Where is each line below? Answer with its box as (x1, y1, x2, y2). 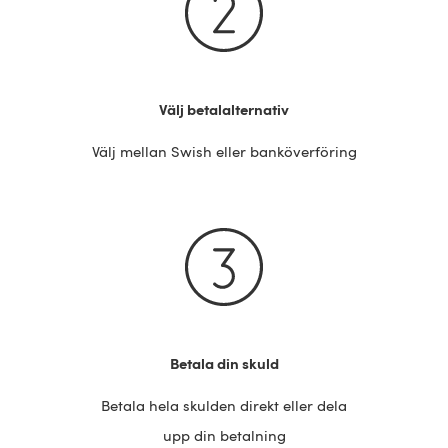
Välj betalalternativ (159, 101, 289, 119)
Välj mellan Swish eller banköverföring (91, 143, 357, 161)
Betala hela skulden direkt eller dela (101, 397, 347, 415)
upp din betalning (162, 427, 286, 445)
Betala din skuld (169, 355, 279, 373)
